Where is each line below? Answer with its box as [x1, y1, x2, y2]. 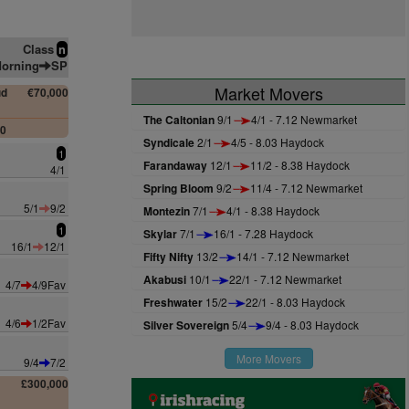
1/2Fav [32, 315, 66, 330]
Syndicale [143, 134, 194, 151]
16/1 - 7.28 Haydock [214, 225, 313, 241]
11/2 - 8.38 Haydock [250, 157, 350, 173]
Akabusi [143, 271, 186, 288]
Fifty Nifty [143, 248, 194, 265]
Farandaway [143, 157, 207, 173]
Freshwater [143, 294, 203, 310]
